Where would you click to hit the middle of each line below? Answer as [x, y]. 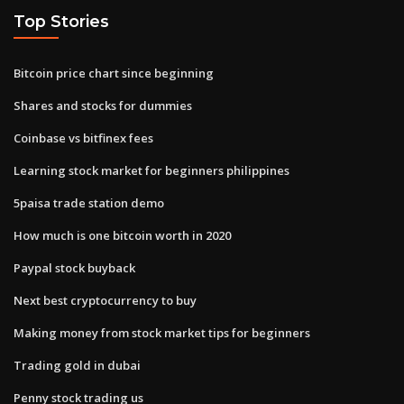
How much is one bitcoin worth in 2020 [122, 235]
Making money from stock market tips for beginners [162, 332]
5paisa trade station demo [89, 202]
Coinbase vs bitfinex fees [83, 138]
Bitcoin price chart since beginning [114, 73]
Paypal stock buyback [74, 267]
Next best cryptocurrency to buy [105, 300]
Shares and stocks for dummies [103, 105]
